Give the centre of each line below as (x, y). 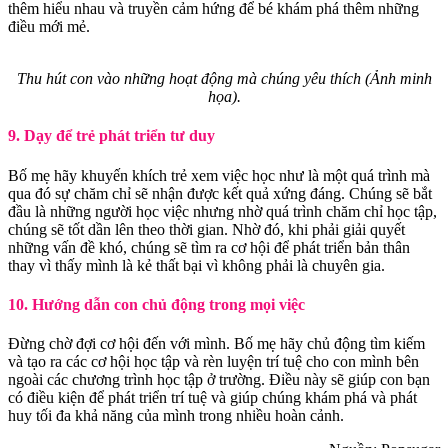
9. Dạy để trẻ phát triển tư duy (111, 136)
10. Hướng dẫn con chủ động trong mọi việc (156, 304)
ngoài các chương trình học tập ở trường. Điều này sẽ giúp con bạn (219, 380)
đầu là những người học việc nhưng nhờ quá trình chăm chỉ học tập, (222, 211)
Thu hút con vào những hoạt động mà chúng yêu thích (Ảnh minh (224, 79)
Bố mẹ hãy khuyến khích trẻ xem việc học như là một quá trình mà (219, 175)
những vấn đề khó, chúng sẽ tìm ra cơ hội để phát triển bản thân (209, 247)
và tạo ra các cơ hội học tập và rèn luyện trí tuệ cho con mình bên (213, 362)
